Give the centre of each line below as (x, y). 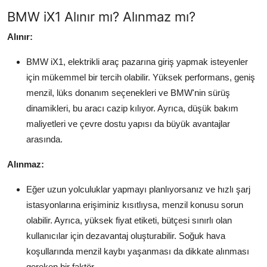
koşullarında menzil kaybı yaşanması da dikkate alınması (138, 251)
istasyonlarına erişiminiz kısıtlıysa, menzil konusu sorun (135, 204)
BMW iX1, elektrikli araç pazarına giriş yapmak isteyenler (137, 61)
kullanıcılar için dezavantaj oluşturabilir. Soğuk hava (126, 235)
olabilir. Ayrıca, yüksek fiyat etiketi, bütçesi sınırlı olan (129, 220)
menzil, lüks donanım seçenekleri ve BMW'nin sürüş (128, 92)
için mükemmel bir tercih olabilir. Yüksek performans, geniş (141, 77)
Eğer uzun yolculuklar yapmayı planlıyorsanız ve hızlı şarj (138, 189)
